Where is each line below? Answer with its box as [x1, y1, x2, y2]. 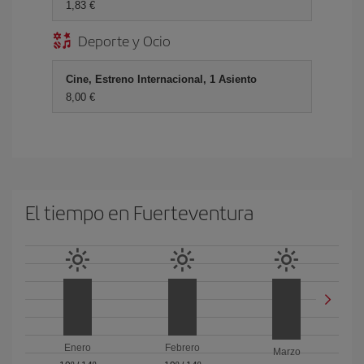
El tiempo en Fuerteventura [25, 198, 253, 226]
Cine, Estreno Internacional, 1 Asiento [66, 73, 257, 85]
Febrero [164, 342, 200, 354]
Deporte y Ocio [78, 30, 171, 50]
